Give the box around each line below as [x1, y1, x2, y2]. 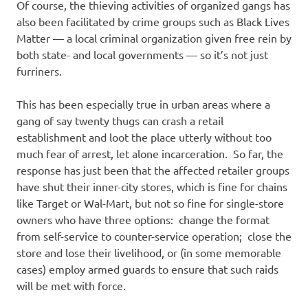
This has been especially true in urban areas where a [16, 97, 270, 111]
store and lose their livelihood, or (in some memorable [16, 245, 281, 260]
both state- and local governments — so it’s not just [16, 47, 268, 62]
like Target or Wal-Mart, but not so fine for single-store [16, 196, 284, 210]
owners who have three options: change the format [16, 212, 269, 227]
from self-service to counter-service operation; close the [16, 229, 291, 243]
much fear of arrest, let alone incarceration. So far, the [16, 146, 283, 161]
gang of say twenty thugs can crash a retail [16, 113, 223, 128]
